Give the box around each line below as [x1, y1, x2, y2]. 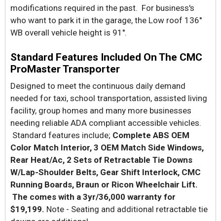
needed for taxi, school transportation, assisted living [10, 93, 207, 103]
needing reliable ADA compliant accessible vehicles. [10, 118, 201, 128]
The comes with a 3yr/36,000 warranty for [10, 192, 176, 202]
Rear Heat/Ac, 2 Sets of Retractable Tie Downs [10, 155, 192, 165]
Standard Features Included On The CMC [10, 51, 202, 63]
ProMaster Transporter [10, 63, 120, 75]
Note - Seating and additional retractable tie [44, 204, 208, 214]
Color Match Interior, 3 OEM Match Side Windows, [10, 143, 204, 152]
